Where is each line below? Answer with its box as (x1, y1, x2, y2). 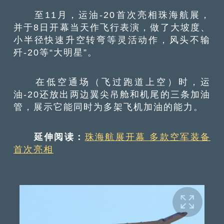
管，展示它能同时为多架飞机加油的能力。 (13, 101, 204, 112)
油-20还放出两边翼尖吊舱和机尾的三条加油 (13, 89, 210, 100)
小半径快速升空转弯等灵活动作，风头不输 (13, 34, 210, 45)
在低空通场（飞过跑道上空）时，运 (13, 76, 210, 87)
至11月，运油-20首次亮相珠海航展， (13, 9, 210, 20)
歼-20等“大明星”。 (13, 47, 98, 58)
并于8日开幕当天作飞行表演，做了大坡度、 (13, 22, 210, 33)
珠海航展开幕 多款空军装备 (84, 131, 210, 142)
